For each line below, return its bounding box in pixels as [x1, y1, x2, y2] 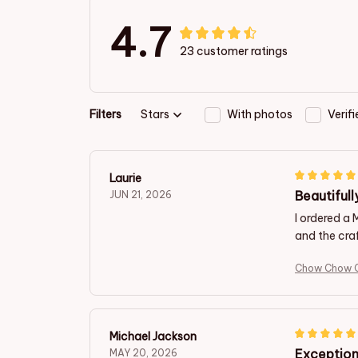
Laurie [109, 170, 141, 185]
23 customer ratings [180, 44, 288, 59]
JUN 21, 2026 [109, 188, 172, 201]
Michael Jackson [109, 328, 197, 344]
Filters [89, 107, 121, 122]
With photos [227, 107, 292, 122]
